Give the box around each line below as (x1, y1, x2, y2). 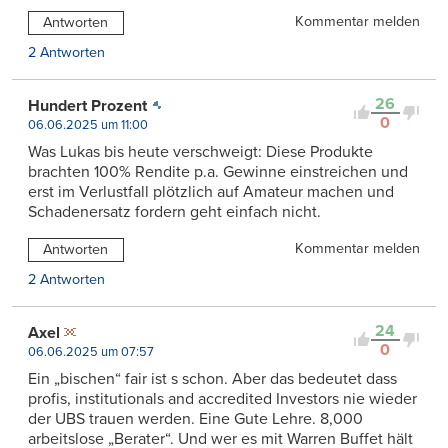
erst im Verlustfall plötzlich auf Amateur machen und (28, 181, 394, 202)
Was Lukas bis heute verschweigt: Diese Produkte (28, 141, 373, 162)
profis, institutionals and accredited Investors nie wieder (28, 388, 417, 409)
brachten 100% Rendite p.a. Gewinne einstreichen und (28, 161, 408, 182)
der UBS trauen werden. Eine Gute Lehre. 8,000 (28, 408, 363, 429)
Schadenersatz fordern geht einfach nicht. (28, 201, 321, 222)
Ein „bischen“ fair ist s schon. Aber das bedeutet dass (28, 368, 397, 389)
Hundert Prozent (28, 95, 147, 116)
